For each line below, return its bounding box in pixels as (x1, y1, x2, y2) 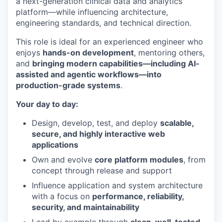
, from (183, 155, 206, 165)
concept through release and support (32, 166, 172, 176)
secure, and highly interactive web (32, 129, 165, 139)
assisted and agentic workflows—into (16, 69, 162, 80)
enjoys (16, 48, 43, 58)
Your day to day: (16, 99, 78, 110)
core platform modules (95, 155, 183, 165)
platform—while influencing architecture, (16, 7, 168, 17)
